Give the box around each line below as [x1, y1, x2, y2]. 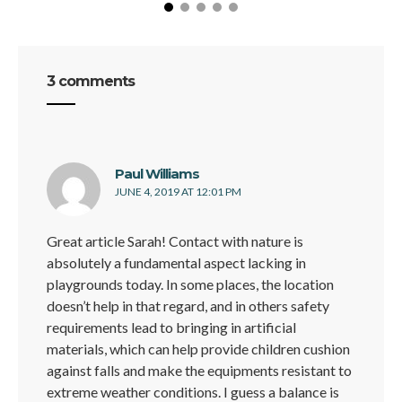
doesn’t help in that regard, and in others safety [47, 297, 329, 315]
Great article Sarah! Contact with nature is [47, 232, 303, 250]
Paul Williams [115, 165, 199, 183]
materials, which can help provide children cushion [47, 340, 350, 358]
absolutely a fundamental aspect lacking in [47, 254, 306, 272]
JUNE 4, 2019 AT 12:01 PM [115, 185, 241, 199]
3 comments [47, 73, 135, 91]
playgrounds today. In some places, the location [47, 275, 334, 293]
